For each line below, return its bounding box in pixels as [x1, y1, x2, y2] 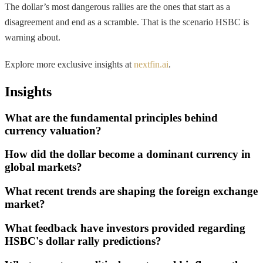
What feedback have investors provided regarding [5, 221, 245, 234]
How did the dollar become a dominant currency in [5, 148, 251, 161]
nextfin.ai [134, 59, 168, 69]
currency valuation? [5, 124, 102, 137]
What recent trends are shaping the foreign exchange [5, 185, 258, 198]
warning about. [5, 32, 60, 42]
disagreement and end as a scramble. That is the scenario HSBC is [5, 16, 249, 27]
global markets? [5, 161, 82, 174]
